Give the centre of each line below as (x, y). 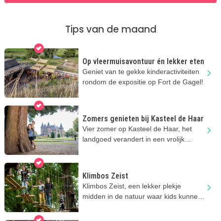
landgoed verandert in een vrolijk (133, 139)
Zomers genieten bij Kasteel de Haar (143, 118)
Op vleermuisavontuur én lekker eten (143, 61)
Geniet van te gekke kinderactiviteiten (141, 71)
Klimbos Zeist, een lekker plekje (131, 186)
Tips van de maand (110, 29)
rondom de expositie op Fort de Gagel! (143, 82)
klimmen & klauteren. (115, 206)
